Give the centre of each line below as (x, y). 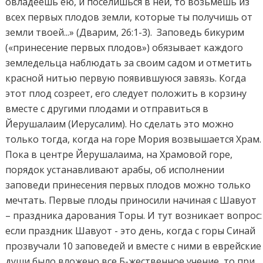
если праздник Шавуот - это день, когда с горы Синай (131, 231)
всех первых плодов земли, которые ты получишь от (129, 17)
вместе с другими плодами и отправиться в (107, 109)
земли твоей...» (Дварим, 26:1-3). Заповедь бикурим (125, 33)
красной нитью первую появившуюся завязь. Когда (126, 78)
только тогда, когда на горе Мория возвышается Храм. (134, 139)
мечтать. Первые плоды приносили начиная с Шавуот (131, 200)
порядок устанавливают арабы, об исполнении (115, 170)
